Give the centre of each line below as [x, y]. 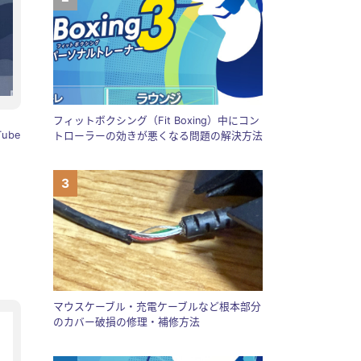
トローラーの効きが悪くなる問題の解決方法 [158, 136]
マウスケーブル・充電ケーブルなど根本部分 [157, 306]
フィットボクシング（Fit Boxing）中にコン [156, 121]
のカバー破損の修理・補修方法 [127, 322]
